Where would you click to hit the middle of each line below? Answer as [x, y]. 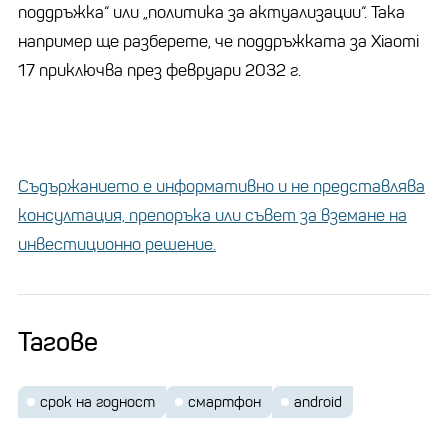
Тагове [58, 341]
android [318, 401]
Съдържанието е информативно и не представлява [221, 186]
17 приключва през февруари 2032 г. [159, 70]
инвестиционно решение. [117, 244]
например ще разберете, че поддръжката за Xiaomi [218, 41]
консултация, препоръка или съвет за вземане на [212, 215]
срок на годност [97, 401]
